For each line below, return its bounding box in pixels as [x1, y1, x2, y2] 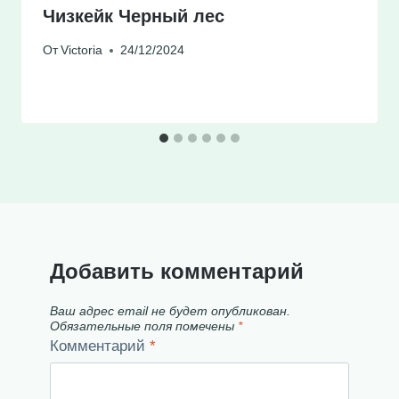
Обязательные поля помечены [50, 319, 238, 333]
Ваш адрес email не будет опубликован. [50, 304, 290, 318]
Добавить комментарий [50, 259, 304, 284]
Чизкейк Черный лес [43, 5, 224, 26]
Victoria [61, 44, 103, 58]
